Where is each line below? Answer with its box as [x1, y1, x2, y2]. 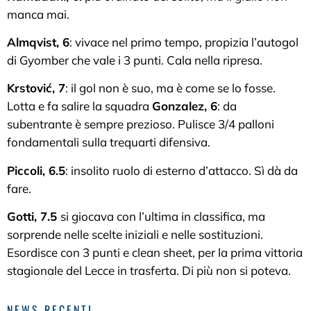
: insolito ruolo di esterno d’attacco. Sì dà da [65, 162, 298, 178]
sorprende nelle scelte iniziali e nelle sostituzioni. [7, 227, 263, 242]
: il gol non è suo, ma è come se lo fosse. [65, 81, 276, 96]
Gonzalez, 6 [152, 99, 217, 114]
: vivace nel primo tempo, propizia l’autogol [69, 35, 299, 49]
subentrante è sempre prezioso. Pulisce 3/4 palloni [7, 117, 274, 132]
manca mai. [7, 6, 69, 22]
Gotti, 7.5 [7, 209, 60, 224]
